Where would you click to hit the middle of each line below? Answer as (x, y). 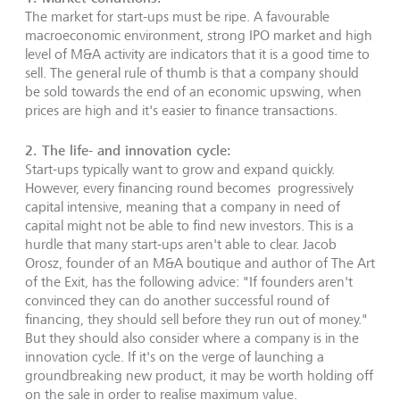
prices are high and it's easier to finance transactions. (183, 110)
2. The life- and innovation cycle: (128, 150)
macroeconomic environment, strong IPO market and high (199, 35)
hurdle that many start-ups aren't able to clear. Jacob (181, 244)
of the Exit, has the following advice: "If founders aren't (189, 281)
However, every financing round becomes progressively (189, 187)
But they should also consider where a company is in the (192, 337)
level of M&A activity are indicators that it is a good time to (197, 54)
